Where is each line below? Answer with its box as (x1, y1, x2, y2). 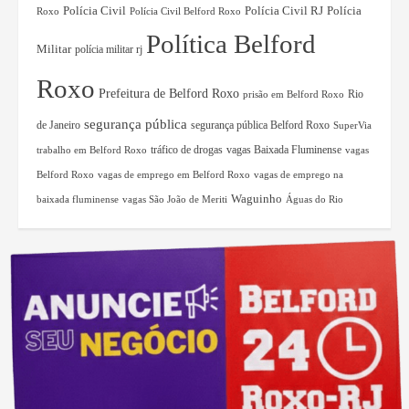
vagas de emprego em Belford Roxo (98, 169, 250, 181)
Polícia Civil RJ (245, 4, 323, 18)
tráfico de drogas (151, 143, 223, 157)
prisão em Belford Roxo (243, 89, 344, 100)
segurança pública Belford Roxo (191, 119, 330, 132)
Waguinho (231, 192, 282, 206)
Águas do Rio (286, 194, 343, 205)
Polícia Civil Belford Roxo (130, 5, 241, 17)
